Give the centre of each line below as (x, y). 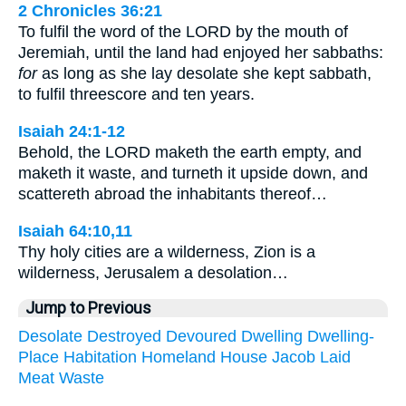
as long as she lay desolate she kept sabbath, (204, 74)
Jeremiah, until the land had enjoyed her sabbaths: (201, 53)
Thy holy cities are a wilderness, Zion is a (167, 251)
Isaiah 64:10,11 (75, 231)
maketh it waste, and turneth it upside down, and (193, 173)
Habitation (100, 358)
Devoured (201, 337)
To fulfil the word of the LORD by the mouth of (183, 32)
